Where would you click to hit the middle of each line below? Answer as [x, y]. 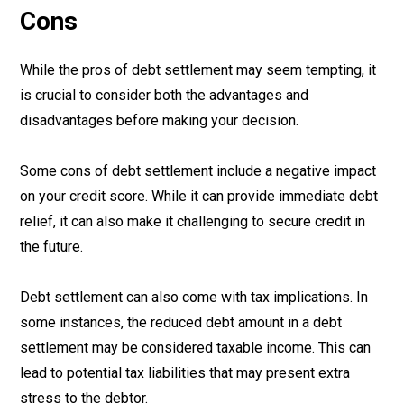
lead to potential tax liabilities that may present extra [185, 373]
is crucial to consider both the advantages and [164, 95]
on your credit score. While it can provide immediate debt [199, 196]
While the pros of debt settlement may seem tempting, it [198, 70]
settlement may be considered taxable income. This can [195, 348]
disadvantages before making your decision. [159, 120]
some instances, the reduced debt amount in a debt [181, 322]
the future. [51, 247]
